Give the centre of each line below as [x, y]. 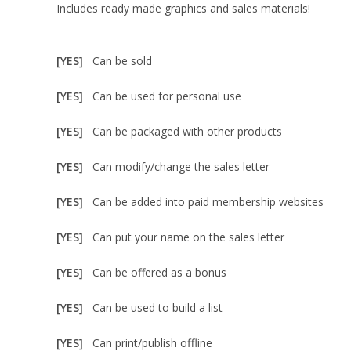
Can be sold [122, 61]
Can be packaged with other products [187, 131]
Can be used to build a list [157, 308]
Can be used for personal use [167, 96]
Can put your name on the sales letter [188, 237]
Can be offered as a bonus [159, 272]
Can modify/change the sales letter [181, 166]
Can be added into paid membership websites [208, 202]
